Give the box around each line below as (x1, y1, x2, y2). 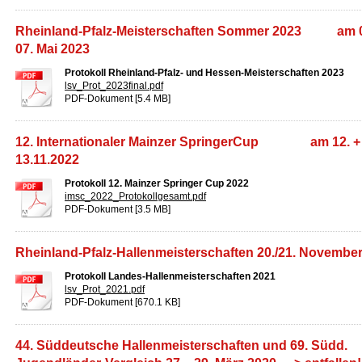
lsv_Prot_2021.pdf (65, 284, 145, 295)
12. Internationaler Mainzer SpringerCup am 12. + (15, 135, 360, 149)
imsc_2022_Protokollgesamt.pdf (65, 191, 206, 202)
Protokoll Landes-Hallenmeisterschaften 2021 (65, 271, 276, 282)
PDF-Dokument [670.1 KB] (65, 297, 180, 308)
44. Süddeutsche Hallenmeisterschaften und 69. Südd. (15, 339, 347, 352)
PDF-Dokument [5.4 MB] (65, 93, 170, 104)
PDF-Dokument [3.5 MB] (65, 204, 170, 215)
